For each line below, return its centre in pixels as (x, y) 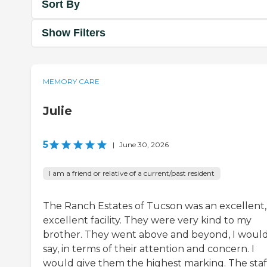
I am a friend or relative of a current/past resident (132, 173)
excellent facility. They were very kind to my (147, 220)
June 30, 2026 (144, 144)
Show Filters (74, 33)
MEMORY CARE (71, 81)
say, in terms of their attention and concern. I (149, 249)
